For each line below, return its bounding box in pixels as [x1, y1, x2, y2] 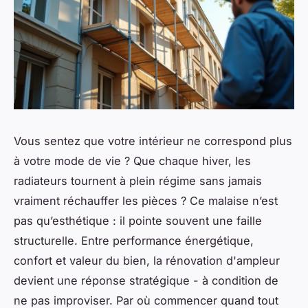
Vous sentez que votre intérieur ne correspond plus [14, 134, 292, 148]
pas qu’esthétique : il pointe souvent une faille [14, 214, 262, 228]
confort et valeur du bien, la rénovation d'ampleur [14, 254, 280, 268]
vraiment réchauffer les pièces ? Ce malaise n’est [14, 194, 278, 208]
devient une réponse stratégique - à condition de [14, 274, 278, 288]
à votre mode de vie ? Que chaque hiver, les [14, 154, 251, 168]
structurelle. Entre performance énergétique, [14, 234, 254, 248]
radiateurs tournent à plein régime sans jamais [14, 174, 262, 188]
